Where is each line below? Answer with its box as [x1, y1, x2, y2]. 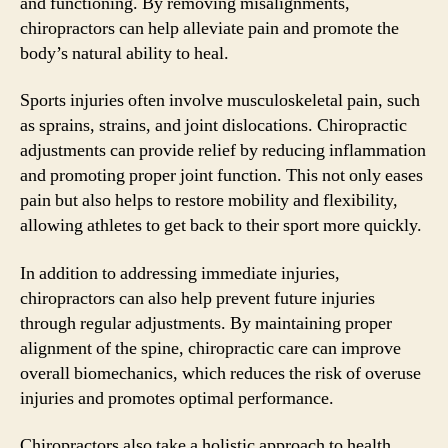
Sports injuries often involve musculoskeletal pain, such [20, 89, 420, 112]
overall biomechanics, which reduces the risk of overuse [20, 361, 421, 385]
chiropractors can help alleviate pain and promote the [20, 16, 399, 40]
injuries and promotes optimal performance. [20, 386, 334, 410]
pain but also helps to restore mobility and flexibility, [20, 189, 398, 212]
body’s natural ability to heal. [20, 41, 229, 65]
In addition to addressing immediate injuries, [20, 261, 340, 285]
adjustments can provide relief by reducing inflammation [20, 139, 426, 162]
